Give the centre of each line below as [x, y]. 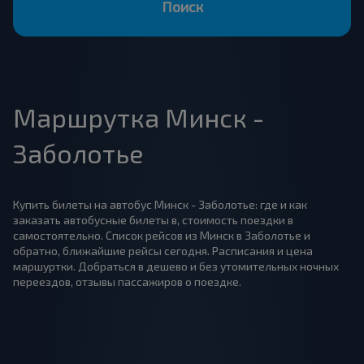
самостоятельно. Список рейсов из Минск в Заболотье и [162, 235]
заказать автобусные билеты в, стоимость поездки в [153, 220]
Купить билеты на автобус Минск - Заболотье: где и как [160, 204]
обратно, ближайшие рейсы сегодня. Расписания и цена [163, 251]
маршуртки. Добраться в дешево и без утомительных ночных [176, 266]
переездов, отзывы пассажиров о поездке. [127, 282]
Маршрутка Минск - [139, 117]
